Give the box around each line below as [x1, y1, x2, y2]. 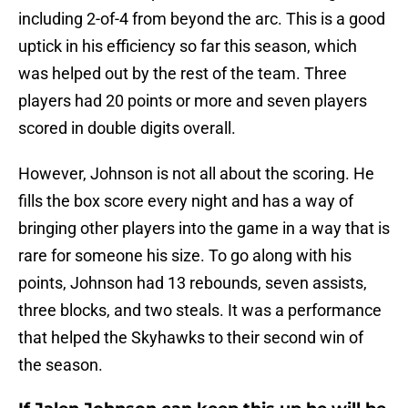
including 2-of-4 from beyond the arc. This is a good [18, 9, 385, 29]
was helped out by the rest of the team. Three [18, 64, 347, 84]
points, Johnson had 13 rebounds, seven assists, [18, 273, 367, 293]
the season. [18, 355, 103, 375]
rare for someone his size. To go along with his [18, 246, 352, 266]
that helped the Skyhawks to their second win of [18, 328, 363, 348]
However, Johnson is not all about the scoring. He [18, 164, 374, 184]
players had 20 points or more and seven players [18, 91, 367, 111]
